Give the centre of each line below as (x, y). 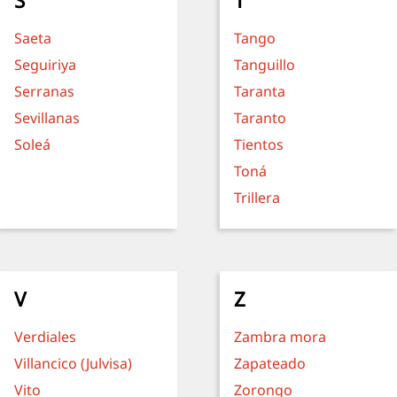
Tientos (259, 144)
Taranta (260, 91)
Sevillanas (47, 118)
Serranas (44, 91)
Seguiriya (45, 65)
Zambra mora (280, 337)
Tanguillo (265, 65)
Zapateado (270, 363)
